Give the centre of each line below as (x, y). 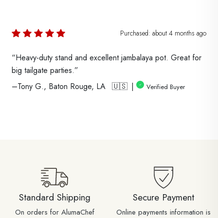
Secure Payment (163, 197)
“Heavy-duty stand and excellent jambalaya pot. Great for (107, 57)
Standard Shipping (54, 197)
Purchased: (136, 33)
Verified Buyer (166, 87)
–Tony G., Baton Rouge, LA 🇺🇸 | (74, 86)
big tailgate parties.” (45, 70)
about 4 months (173, 33)
